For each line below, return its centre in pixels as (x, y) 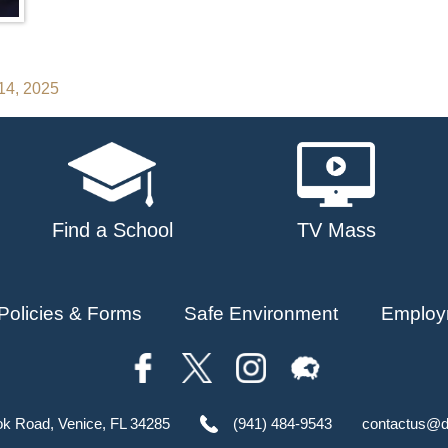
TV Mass (336, 229)
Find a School (112, 229)
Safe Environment (261, 313)
